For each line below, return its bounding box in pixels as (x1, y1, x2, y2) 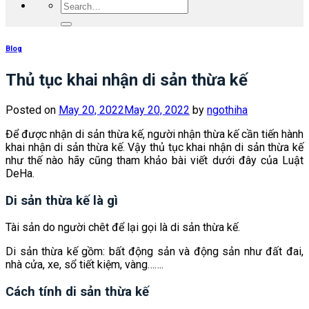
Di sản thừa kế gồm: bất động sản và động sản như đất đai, (6, 245, 303, 259)
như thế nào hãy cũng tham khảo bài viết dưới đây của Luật (6, 153, 303, 167)
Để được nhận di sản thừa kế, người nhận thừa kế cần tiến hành (6, 127, 303, 141)
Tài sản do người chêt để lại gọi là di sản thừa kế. (6, 221, 240, 235)
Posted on (6, 103, 59, 117)
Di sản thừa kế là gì (6, 192, 118, 208)
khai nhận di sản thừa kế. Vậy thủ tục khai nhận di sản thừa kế (6, 140, 303, 154)
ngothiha (207, 103, 248, 117)
